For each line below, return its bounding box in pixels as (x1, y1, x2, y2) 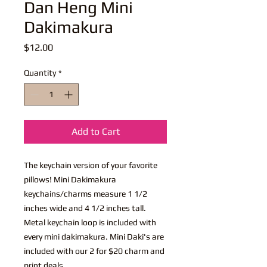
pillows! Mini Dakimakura (24, 174, 116, 184)
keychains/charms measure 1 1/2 (24, 188, 147, 198)
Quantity (24, 67, 56, 77)
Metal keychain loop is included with (24, 217, 156, 227)
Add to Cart (71, 125, 120, 137)
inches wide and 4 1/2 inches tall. (24, 203, 146, 213)
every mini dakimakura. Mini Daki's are (24, 231, 164, 241)
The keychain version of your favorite (24, 160, 157, 170)
